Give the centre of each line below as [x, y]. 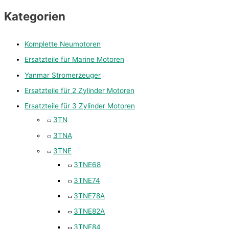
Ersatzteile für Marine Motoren [74, 60]
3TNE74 [87, 180]
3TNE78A [89, 196]
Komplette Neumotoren [63, 44]
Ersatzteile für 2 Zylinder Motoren [79, 90]
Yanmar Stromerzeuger [63, 75]
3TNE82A [89, 211]
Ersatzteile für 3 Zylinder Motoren [80, 106]
